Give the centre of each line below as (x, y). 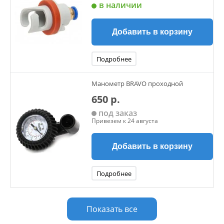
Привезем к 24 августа (125, 121)
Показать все (112, 209)
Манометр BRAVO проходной (137, 83)
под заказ (117, 113)
